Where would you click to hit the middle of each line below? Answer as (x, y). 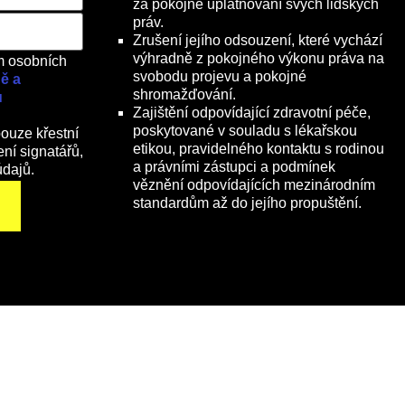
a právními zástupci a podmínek (234, 167)
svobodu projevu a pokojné (220, 77)
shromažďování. (184, 95)
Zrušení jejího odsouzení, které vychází (258, 41)
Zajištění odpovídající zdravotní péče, (252, 113)
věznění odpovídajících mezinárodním (254, 185)
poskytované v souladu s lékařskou (245, 131)
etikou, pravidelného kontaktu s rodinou (259, 149)
